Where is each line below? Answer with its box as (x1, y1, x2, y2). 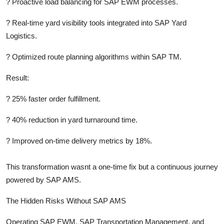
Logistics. (6, 31, 37, 40)
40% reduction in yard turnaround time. (12, 115, 137, 124)
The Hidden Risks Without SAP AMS (6, 196, 126, 205)
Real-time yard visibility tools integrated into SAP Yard (12, 18, 186, 27)
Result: (6, 73, 29, 82)
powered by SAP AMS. (6, 175, 81, 184)
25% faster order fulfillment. (12, 94, 100, 103)
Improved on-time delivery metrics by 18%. (12, 136, 152, 145)
